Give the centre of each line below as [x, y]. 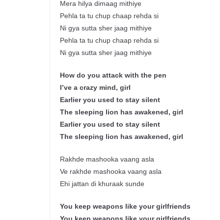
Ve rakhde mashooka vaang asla [111, 172]
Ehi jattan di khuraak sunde [102, 184]
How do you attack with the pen [113, 75]
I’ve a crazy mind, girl [95, 88]
